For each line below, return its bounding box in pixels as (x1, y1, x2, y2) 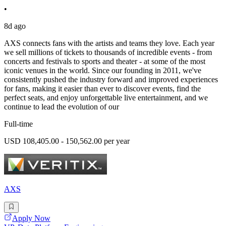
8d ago (4, 21, 26, 30)
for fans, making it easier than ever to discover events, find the (4, 84, 201, 93)
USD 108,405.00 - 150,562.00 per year (4, 136, 130, 145)
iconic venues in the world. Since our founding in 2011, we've (4, 66, 201, 75)
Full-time (4, 119, 33, 128)
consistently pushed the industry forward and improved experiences (4, 75, 218, 84)
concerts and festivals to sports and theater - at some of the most (4, 56, 205, 66)
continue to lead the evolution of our (4, 102, 119, 111)
